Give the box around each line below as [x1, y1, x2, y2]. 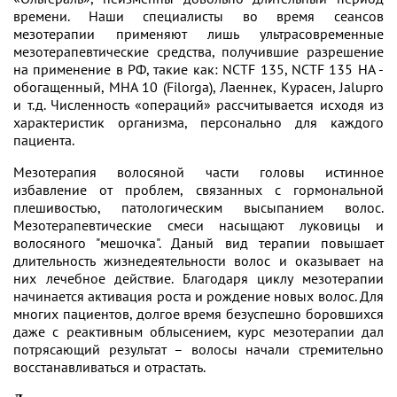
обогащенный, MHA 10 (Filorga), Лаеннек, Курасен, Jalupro [13, 78, 384, 96]
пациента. [13, 131, 74, 149]
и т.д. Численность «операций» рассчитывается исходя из [13, 96, 384, 113]
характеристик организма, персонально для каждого [13, 113, 384, 131]
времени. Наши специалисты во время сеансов [13, 7, 384, 25]
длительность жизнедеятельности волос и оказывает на [13, 252, 384, 269]
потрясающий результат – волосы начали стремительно [13, 340, 384, 358]
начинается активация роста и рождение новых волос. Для [13, 287, 384, 305]
